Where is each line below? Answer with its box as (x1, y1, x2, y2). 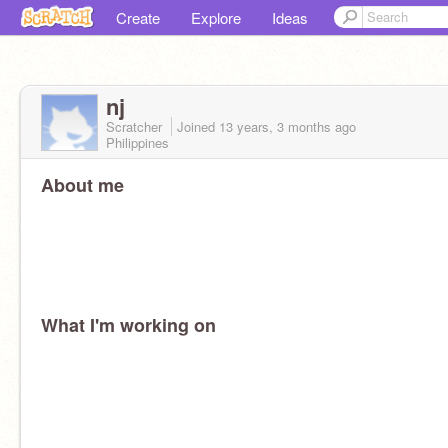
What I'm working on (41, 312, 216, 338)
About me (41, 172, 124, 198)
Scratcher (106, 117, 166, 136)
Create (116, 7, 160, 28)
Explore (191, 7, 241, 28)
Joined (177, 117, 219, 136)
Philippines (106, 133, 169, 152)
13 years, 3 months (219, 117, 331, 136)
